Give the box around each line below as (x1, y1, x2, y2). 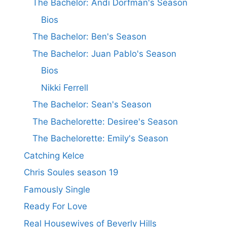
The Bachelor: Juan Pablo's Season (32, 48, 176, 59)
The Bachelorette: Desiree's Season (32, 116, 178, 127)
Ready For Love (24, 201, 87, 212)
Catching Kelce (24, 150, 84, 161)
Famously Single (24, 184, 90, 195)
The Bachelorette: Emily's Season (32, 133, 168, 144)
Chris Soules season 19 (24, 167, 119, 178)
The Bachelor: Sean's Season (32, 99, 152, 110)
